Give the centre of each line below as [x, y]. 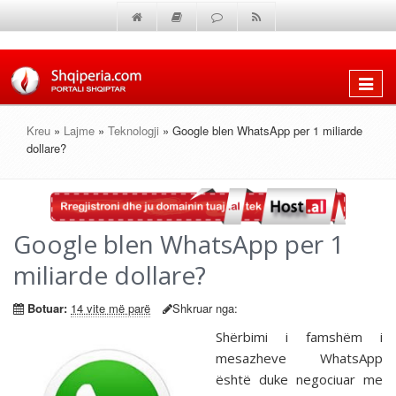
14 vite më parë [110, 308]
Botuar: [47, 308]
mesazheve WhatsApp [299, 358]
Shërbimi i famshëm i [299, 337]
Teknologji [133, 130]
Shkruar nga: [205, 308]
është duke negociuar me [299, 380]
